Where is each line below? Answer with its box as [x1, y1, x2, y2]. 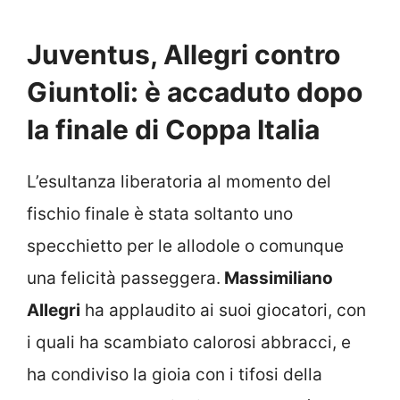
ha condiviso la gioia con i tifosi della [27, 363, 322, 385]
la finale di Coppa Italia [27, 112, 320, 146]
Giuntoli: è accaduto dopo [27, 75, 362, 108]
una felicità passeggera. [27, 267, 221, 288]
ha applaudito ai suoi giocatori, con [80, 299, 366, 321]
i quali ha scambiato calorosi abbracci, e [27, 331, 351, 353]
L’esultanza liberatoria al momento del [27, 171, 331, 192]
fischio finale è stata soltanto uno [27, 203, 293, 224]
